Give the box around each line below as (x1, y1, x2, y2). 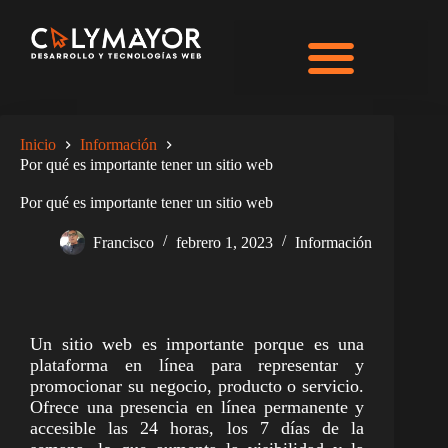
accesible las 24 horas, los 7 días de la (30, 417, 365, 438)
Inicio (20, 136, 56, 154)
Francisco (93, 233, 154, 251)
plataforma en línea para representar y (30, 354, 365, 375)
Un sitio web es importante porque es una (30, 333, 365, 354)
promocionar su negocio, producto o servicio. (30, 375, 365, 396)
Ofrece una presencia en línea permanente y (30, 396, 365, 417)
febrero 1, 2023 (176, 233, 273, 251)
